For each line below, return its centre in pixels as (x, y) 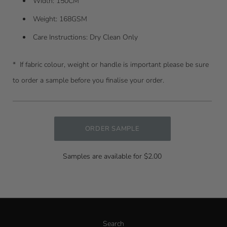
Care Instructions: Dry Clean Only (86, 37)
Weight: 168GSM (60, 19)
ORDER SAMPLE (112, 128)
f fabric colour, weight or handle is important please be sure (115, 64)
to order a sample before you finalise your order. (89, 80)
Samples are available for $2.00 (112, 156)
